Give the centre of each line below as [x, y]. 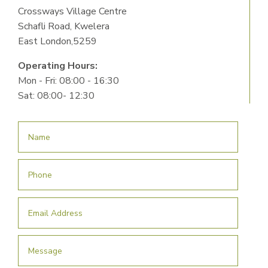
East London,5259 [57, 41]
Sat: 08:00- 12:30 [56, 95]
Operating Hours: [58, 66]
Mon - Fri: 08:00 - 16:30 [68, 80]
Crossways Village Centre [72, 11]
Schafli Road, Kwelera [64, 26]
